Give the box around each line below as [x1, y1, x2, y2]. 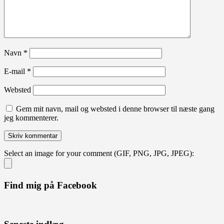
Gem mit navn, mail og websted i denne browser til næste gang [16, 104, 214, 113]
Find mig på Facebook [4, 180, 97, 191]
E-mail [4, 67, 27, 76]
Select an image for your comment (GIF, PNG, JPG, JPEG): [4, 149, 194, 158]
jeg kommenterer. [4, 113, 58, 122]
